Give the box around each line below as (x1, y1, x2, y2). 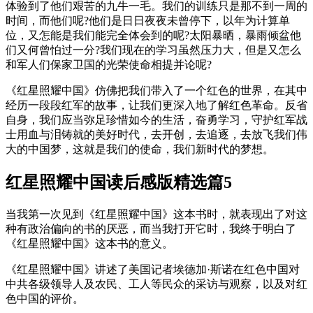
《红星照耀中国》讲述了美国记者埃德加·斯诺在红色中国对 (6, 263, 300, 275)
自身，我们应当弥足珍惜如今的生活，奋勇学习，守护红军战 (6, 114, 307, 126)
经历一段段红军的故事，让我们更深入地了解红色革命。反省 (6, 99, 307, 112)
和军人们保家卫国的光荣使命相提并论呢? (6, 59, 212, 71)
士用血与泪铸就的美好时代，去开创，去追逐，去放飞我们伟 (6, 129, 307, 141)
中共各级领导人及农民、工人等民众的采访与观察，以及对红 (6, 277, 307, 290)
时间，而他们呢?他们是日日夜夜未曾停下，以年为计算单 (6, 15, 290, 27)
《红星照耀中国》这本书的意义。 (6, 237, 173, 249)
